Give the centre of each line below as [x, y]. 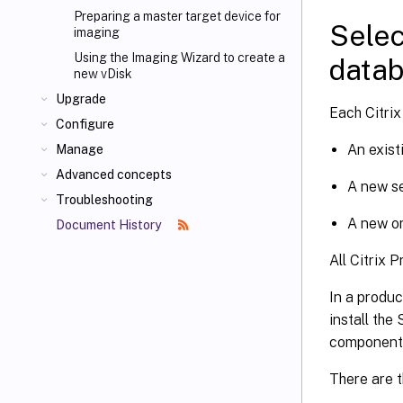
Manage [80, 149]
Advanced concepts [114, 175]
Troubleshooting [104, 200]
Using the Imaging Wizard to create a [179, 58]
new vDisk [103, 74]
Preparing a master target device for [177, 16]
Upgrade [81, 99]
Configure [85, 124]
